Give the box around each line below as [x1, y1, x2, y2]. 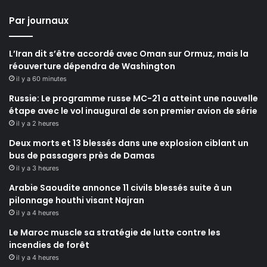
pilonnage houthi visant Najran [9, 194, 144, 207]
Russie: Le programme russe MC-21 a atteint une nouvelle [9, 92, 258, 105]
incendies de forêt [9, 239, 89, 252]
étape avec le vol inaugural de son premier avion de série [9, 105, 257, 117]
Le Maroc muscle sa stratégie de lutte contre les [9, 226, 221, 239]
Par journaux [9, 14, 69, 27]
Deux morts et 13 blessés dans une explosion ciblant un [9, 137, 249, 150]
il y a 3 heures [16, 164, 59, 173]
